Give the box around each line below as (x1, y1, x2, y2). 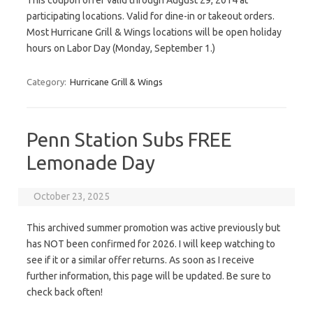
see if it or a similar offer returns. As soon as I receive (27, 254, 254, 265)
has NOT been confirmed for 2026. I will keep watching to (27, 238, 275, 249)
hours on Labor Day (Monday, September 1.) (27, 43, 215, 54)
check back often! (27, 286, 103, 298)
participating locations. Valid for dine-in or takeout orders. (27, 10, 275, 22)
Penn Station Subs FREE (27, 129, 232, 150)
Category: (27, 77, 68, 87)
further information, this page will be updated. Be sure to (27, 270, 271, 282)
